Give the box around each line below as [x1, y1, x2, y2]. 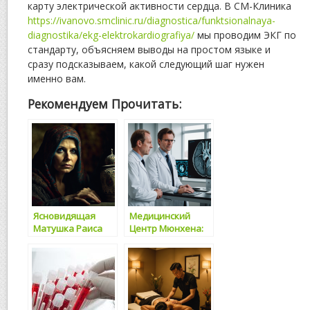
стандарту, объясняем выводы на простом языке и [28, 43, 271, 56]
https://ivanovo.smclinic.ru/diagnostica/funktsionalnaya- [28, 14, 275, 27]
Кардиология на [129, 235, 201, 247]
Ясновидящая [33, 210, 95, 222]
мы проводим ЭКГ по [194, 28, 296, 42]
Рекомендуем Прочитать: [28, 95, 181, 112]
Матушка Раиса [33, 222, 102, 235]
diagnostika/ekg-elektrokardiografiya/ [28, 28, 194, 42]
